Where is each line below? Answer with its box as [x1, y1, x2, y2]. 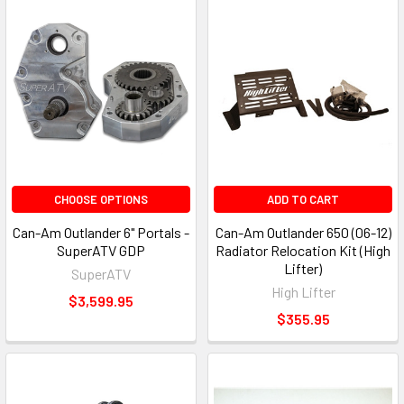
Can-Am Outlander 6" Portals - [13, 224, 189, 242]
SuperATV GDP [57, 242, 145, 260]
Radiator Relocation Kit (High [216, 242, 390, 260]
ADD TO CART [267, 192, 339, 207]
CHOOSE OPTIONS [54, 192, 148, 207]
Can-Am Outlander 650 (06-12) [215, 224, 391, 242]
